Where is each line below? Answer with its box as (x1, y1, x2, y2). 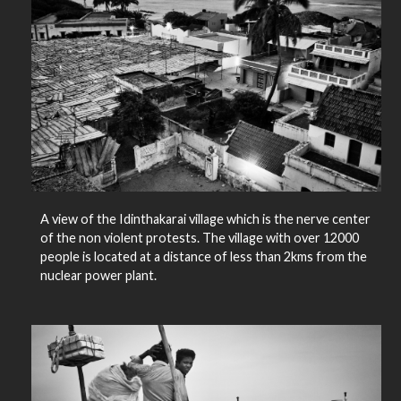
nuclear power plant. (39, 267, 157, 283)
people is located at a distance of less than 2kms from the (39, 248, 367, 264)
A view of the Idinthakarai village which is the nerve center (39, 210, 371, 226)
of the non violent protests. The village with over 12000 (39, 229, 359, 245)
